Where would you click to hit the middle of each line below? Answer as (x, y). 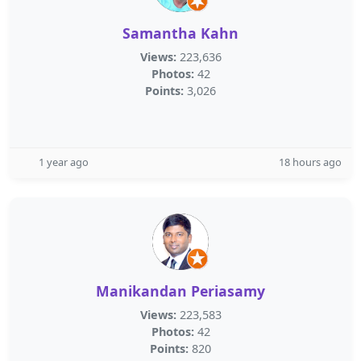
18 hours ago (310, 162)
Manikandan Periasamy (180, 291)
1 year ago (64, 162)
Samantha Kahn (180, 33)
